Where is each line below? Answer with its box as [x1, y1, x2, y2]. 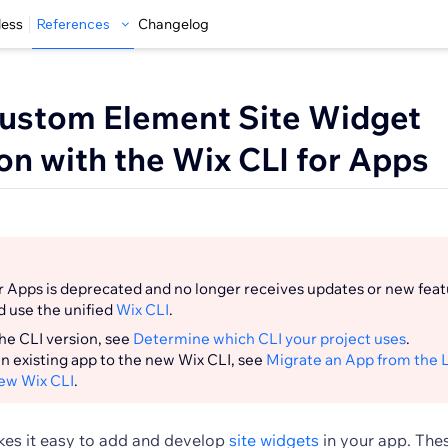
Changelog [138, 15, 209, 33]
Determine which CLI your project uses [133, 329, 406, 348]
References [36, 15, 110, 33]
